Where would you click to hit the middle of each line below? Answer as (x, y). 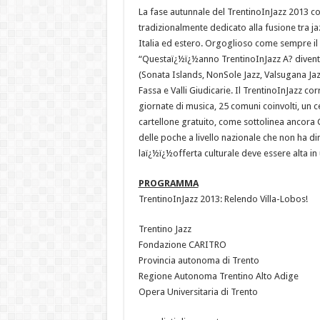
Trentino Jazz (165, 229)
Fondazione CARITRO (182, 244)
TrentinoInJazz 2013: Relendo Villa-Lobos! (223, 199)
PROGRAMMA (168, 183)
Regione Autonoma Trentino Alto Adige (218, 276)
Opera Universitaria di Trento (198, 291)
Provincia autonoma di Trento (199, 260)
